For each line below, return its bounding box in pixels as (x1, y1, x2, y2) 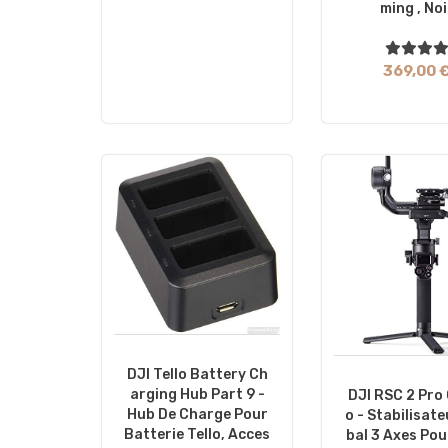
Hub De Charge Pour (126, 406, 268, 424)
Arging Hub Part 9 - (129, 386, 265, 404)
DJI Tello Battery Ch (126, 366, 268, 384)
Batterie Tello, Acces (124, 426, 270, 444)
